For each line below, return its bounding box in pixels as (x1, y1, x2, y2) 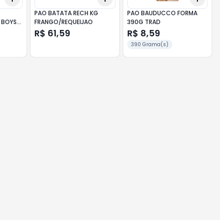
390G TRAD (127, 18, 161, 26)
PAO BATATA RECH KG (34, 9, 99, 17)
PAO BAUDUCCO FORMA (127, 9, 197, 17)
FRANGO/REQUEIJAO (34, 18, 93, 26)
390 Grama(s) (131, 41, 168, 48)
